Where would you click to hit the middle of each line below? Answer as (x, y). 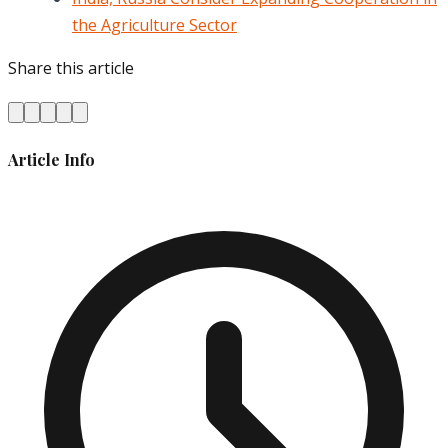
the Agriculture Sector (154, 25)
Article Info (51, 160)
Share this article (71, 68)
